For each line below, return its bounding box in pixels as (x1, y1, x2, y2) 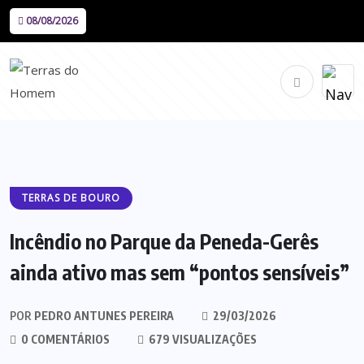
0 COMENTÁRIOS (19, 332, 110, 346)
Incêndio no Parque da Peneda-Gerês (10, 228, 318, 254)
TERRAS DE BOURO (22, 191, 120, 205)
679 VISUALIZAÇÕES (146, 332, 257, 346)
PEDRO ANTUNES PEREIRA (32, 309, 174, 323)
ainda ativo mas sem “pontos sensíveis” (10, 259, 349, 285)
